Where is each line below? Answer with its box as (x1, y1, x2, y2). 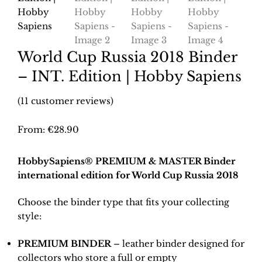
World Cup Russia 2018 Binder (18, 48, 237, 65)
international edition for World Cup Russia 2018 (18, 169, 239, 181)
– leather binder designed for (111, 237, 244, 249)
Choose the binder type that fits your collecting (18, 196, 229, 208)
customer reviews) (29, 95, 113, 106)
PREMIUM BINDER (18, 237, 111, 249)
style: (18, 211, 42, 222)
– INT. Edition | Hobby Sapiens (18, 67, 242, 85)
